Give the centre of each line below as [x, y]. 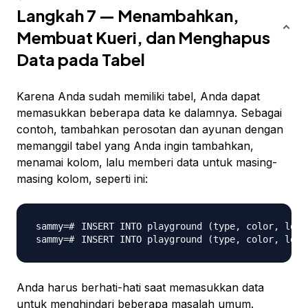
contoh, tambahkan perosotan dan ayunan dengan [150, 130]
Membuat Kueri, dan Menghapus [143, 37]
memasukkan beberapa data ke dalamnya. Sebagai [149, 113]
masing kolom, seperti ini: [82, 179]
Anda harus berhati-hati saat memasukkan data [140, 288]
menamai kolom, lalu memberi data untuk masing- [147, 163]
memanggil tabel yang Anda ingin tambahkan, [135, 146]
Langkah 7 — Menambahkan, [128, 15]
